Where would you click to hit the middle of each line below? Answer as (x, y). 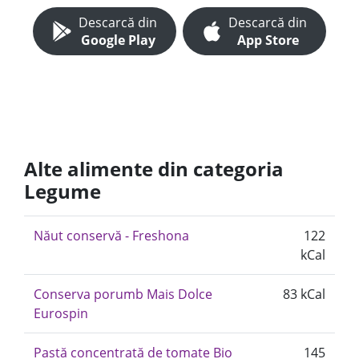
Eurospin (61, 313)
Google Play (118, 40)
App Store (268, 40)
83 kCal (304, 294)
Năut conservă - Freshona (111, 236)
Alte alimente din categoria (154, 169)
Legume (63, 191)
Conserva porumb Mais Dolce (123, 294)
